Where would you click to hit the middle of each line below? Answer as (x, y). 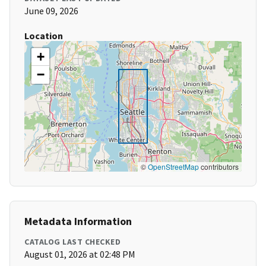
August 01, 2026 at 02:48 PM (80, 254)
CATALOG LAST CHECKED (72, 242)
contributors (219, 167)
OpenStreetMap (173, 167)
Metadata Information (78, 221)
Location (44, 36)
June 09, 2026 (51, 11)
